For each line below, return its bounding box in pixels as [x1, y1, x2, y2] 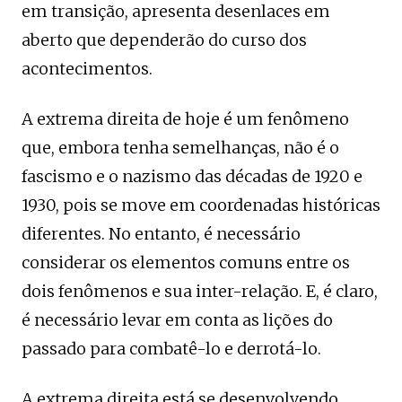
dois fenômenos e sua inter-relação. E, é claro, [22, 280, 378, 301]
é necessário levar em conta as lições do [22, 309, 333, 330]
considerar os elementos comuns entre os [22, 251, 350, 273]
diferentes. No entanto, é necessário [22, 223, 301, 244]
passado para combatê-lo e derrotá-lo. [22, 337, 321, 359]
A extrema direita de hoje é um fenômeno [22, 108, 349, 129]
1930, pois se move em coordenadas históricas [22, 194, 380, 215]
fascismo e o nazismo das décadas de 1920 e [22, 165, 363, 187]
